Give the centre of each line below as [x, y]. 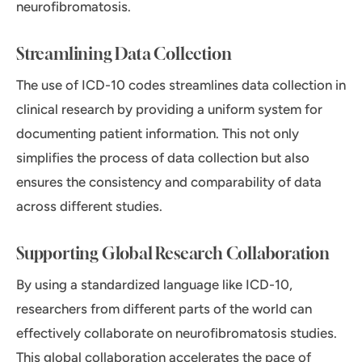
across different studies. [89, 206]
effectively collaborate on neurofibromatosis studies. [177, 333]
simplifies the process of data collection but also [163, 158]
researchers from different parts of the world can [164, 309]
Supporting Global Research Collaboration [173, 254]
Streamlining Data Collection [124, 54]
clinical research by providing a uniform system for [169, 109]
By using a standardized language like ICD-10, [154, 285]
